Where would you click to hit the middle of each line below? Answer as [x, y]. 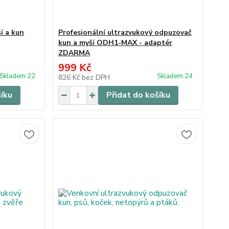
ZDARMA [74, 53]
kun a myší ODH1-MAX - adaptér [115, 43]
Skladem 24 [175, 76]
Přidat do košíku [138, 95]
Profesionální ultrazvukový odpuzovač [125, 32]
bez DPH [96, 77]
